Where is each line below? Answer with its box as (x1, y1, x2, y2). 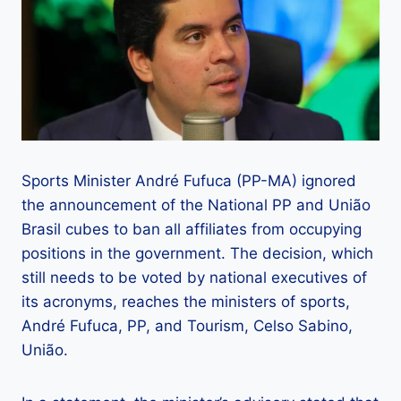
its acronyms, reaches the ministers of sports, (21, 293, 350, 311)
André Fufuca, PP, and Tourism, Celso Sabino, (21, 317, 353, 336)
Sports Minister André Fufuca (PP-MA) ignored (21, 172, 356, 191)
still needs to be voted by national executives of (21, 269, 367, 287)
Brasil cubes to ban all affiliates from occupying (21, 220, 362, 239)
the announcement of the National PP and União (21, 196, 371, 215)
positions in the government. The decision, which (21, 244, 373, 263)
